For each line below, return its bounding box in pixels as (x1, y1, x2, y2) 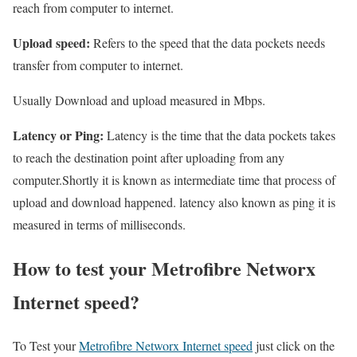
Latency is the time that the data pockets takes (104, 127, 335, 144)
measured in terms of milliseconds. (13, 216, 186, 233)
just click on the (253, 337, 335, 355)
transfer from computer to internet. (13, 57, 183, 74)
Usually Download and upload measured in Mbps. (13, 92, 265, 109)
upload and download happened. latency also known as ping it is (13, 194, 335, 211)
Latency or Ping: (13, 126, 104, 145)
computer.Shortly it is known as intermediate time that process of (13, 171, 335, 189)
